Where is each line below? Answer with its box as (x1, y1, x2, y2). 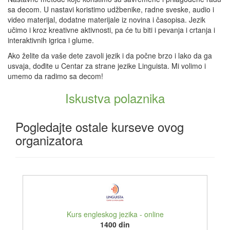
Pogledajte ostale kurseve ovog (15, 118, 184, 136)
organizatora (15, 131, 83, 149)
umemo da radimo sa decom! (8, 71, 103, 81)
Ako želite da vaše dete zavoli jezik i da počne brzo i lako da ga (8, 50, 212, 61)
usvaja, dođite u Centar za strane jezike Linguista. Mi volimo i (8, 61, 206, 71)
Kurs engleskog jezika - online (66, 209, 164, 219)
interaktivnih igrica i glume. (8, 35, 94, 45)
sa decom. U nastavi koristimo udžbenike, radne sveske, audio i (8, 4, 214, 14)
